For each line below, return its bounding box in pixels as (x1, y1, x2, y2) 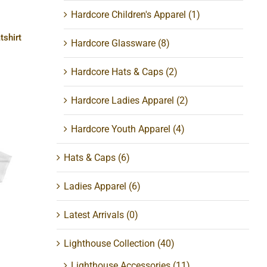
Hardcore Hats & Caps (71, 66, 164, 78)
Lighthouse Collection (64, 238, 156, 250)
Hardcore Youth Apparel (71, 123, 171, 135)
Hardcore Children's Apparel (71, 9, 187, 21)
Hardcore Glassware (71, 38, 156, 49)
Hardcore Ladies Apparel (71, 95, 175, 107)
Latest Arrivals (64, 209, 125, 221)
